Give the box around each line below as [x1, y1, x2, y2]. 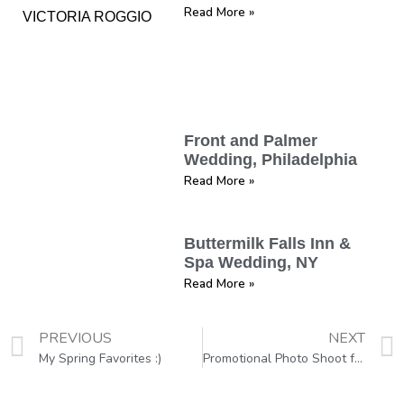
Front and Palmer [184, 131, 318, 150]
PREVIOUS [39, 328, 112, 349]
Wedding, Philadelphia [184, 150, 358, 169]
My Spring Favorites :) [39, 350, 161, 368]
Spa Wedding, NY [184, 253, 319, 272]
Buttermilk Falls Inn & [184, 234, 352, 253]
